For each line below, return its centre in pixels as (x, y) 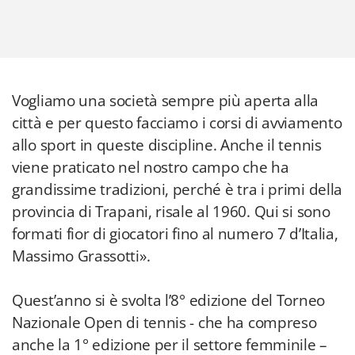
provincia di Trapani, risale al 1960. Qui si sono (171, 212)
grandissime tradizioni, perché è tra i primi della (177, 189)
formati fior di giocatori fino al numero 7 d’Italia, (175, 234)
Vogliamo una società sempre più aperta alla (166, 101)
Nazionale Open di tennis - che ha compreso (164, 323)
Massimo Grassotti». (81, 256)
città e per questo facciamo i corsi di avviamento (177, 123)
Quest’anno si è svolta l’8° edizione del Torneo (168, 300)
